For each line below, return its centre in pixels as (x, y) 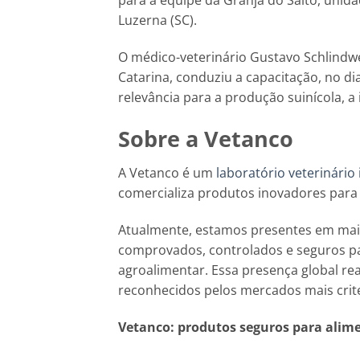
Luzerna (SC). (157, 20)
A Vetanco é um (167, 173)
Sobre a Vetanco (206, 138)
